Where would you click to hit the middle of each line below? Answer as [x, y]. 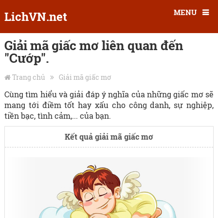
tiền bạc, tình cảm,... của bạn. [57, 116]
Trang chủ [28, 77]
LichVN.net [36, 17]
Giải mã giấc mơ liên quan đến [94, 45]
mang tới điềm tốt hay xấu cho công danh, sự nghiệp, [109, 105]
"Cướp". [27, 58]
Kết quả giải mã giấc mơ [109, 136]
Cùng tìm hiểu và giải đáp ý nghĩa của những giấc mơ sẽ [109, 94]
